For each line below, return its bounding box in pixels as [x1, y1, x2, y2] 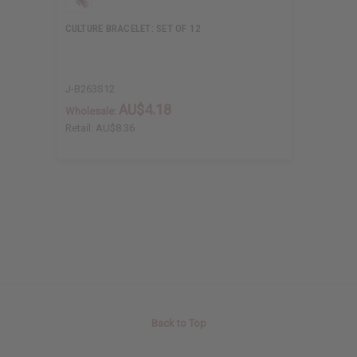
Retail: [65, 122, 96, 135]
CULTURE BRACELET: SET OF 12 [65, 22, 202, 35]
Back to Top [151, 317, 206, 330]
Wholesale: [65, 105, 119, 118]
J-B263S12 [65, 83, 115, 96]
